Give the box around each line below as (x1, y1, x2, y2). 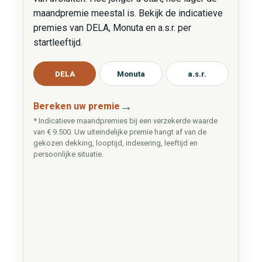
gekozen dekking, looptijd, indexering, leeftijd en (33, 139, 198, 147)
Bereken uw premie (33, 101, 120, 112)
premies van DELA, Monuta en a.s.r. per (33, 22, 191, 33)
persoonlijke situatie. (33, 150, 104, 158)
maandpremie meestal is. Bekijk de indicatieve (33, 8, 223, 19)
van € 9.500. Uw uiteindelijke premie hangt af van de (33, 127, 206, 136)
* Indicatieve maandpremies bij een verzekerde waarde (33, 116, 218, 125)
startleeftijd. (33, 37, 82, 48)
